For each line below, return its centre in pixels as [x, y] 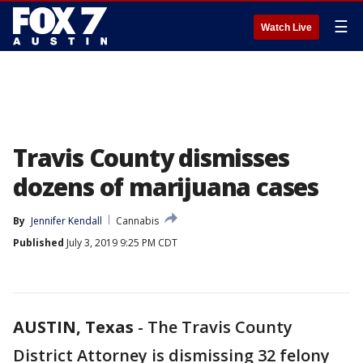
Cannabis [137, 221]
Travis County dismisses [151, 158]
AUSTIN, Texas [73, 327]
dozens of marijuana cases [166, 187]
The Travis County [220, 327]
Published [38, 243]
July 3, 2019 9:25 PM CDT [121, 243]
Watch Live [286, 28]
